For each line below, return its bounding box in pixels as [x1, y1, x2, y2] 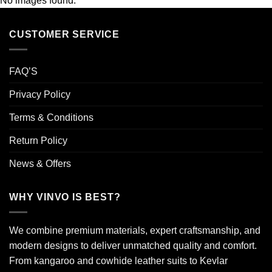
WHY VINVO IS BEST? [9, 192, 121, 202]
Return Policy [9, 135, 67, 146]
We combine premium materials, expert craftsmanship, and [9, 225, 260, 236]
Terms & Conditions [9, 112, 93, 123]
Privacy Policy [9, 89, 70, 100]
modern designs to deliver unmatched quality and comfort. [9, 240, 257, 251]
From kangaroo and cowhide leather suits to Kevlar [9, 255, 228, 266]
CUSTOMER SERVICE [9, 29, 120, 40]
